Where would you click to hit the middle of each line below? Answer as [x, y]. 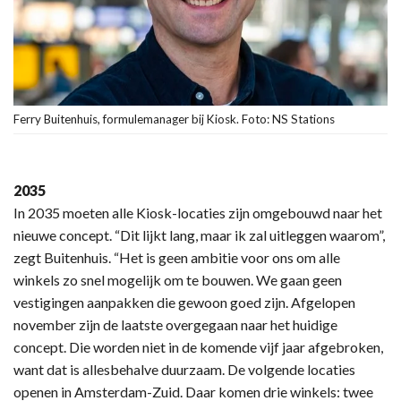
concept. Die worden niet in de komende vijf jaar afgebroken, [198, 347]
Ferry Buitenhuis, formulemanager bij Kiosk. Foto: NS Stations [174, 119]
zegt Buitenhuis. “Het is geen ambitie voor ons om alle [177, 257]
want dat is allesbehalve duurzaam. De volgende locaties [184, 369]
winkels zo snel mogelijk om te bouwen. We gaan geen [178, 280]
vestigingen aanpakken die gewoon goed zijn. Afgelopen [184, 302]
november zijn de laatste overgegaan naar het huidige [175, 324]
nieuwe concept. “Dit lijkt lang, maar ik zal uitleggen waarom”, [199, 235]
